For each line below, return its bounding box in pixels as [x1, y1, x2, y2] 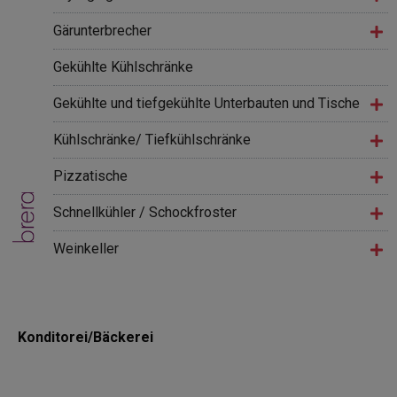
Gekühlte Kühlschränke [53, 58, 193, 76]
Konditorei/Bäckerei [18, 329, 153, 346]
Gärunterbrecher [53, 22, 152, 40]
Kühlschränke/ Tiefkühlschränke [53, 131, 251, 149]
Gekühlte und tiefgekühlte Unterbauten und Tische [53, 95, 360, 113]
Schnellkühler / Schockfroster [53, 204, 237, 222]
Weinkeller [53, 240, 119, 258]
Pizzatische [53, 167, 128, 185]
